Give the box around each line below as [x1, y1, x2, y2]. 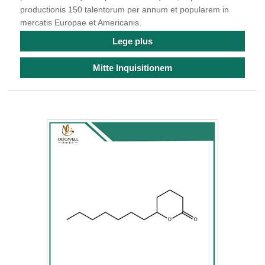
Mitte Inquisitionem [93, 63, 172, 73]
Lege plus [112, 36, 153, 47]
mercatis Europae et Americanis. [20, 17, 141, 27]
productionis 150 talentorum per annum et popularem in [20, 4, 229, 14]
